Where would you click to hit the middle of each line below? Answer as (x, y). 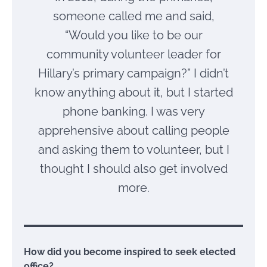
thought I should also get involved (133, 169)
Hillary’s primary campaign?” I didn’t (133, 74)
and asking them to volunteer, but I (133, 150)
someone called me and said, (133, 16)
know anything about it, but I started (133, 93)
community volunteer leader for (133, 55)
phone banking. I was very (133, 112)
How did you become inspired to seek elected (130, 252)
